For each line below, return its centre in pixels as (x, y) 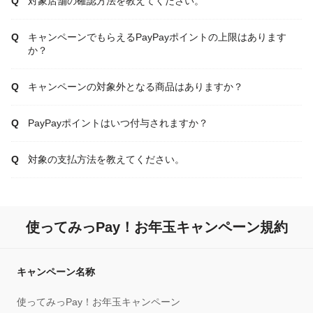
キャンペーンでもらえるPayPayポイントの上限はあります (157, 37)
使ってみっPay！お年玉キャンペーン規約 (156, 227)
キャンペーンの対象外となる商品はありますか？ (136, 86)
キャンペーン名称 (56, 271)
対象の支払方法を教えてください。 (106, 159)
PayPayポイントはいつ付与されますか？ (118, 123)
